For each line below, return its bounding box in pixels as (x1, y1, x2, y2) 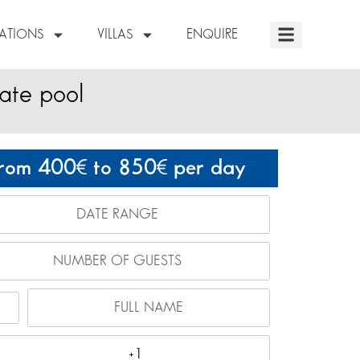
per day (166, 158, 246, 178)
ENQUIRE (186, 28, 238, 41)
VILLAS (96, 28, 133, 41)
